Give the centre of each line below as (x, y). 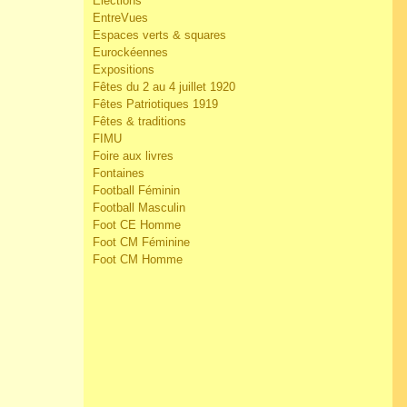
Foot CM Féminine (141, 242)
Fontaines (119, 173)
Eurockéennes (130, 52)
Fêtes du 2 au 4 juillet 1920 (164, 87)
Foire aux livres (133, 156)
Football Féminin (136, 190)
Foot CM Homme (138, 259)
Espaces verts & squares (159, 35)
